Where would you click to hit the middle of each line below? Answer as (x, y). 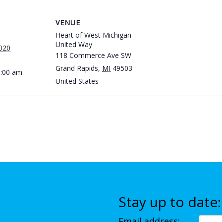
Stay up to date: (170, 201)
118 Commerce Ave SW (93, 55)
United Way (74, 44)
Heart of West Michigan (93, 35)
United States (77, 81)
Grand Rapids (77, 68)
